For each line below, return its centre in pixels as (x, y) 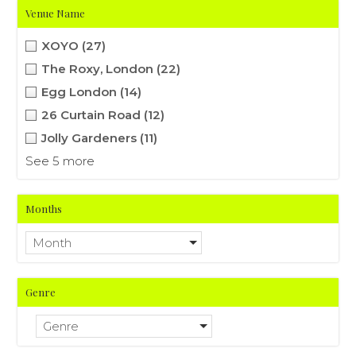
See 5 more (60, 161)
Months (44, 209)
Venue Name (56, 13)
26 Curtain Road (93, 115)
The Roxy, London (99, 69)
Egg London (81, 92)
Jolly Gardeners (91, 138)
